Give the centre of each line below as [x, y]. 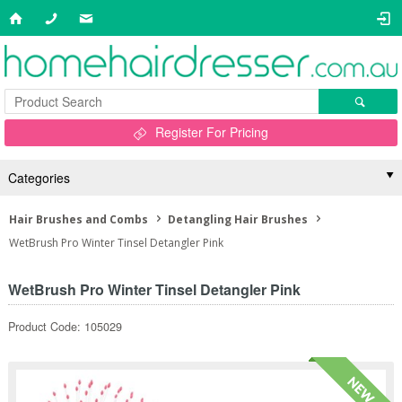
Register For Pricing [212, 132]
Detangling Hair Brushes [238, 219]
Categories [39, 178]
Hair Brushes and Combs [79, 219]
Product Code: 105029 [65, 327]
